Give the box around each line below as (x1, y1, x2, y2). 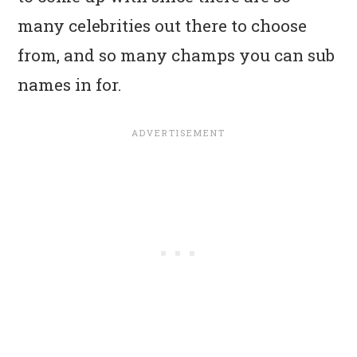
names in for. (18, 73, 123, 96)
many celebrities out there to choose (18, 14, 308, 37)
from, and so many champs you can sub (18, 43, 335, 66)
